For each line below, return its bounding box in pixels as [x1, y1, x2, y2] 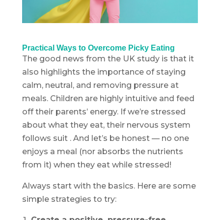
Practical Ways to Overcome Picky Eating [22, 43, 175, 52]
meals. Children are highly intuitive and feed [22, 93, 194, 103]
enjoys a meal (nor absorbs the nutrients [22, 146, 183, 156]
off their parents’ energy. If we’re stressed [22, 107, 186, 116]
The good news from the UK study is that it [22, 54, 194, 63]
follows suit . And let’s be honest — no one [22, 133, 189, 143]
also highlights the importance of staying [22, 67, 186, 77]
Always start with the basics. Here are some [22, 181, 196, 191]
